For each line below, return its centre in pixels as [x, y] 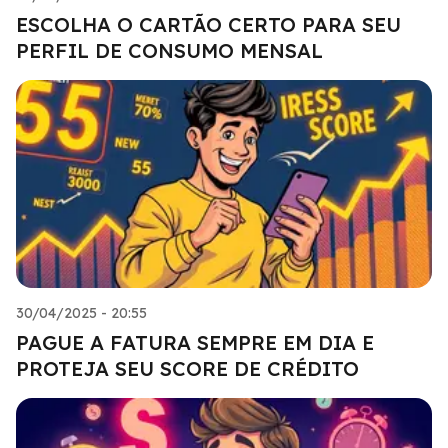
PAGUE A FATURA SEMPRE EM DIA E [195, 342]
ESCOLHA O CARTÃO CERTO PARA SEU [208, 24]
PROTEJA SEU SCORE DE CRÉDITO [187, 368]
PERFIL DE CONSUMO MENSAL [169, 50]
